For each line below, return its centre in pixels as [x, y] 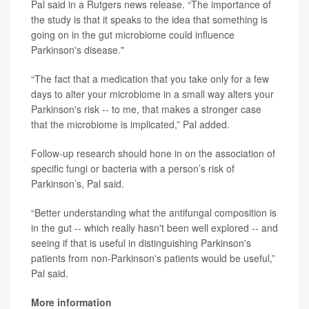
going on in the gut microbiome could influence [133, 34]
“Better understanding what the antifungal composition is [154, 212]
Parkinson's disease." [78, 50]
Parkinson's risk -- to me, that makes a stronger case [146, 109]
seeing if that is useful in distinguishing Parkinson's [141, 243]
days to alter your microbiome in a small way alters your [152, 94]
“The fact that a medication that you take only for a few [150, 79]
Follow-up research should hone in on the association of [153, 153]
